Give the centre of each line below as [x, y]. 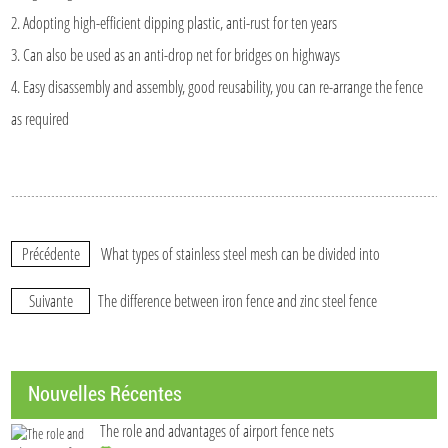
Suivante [50, 300]
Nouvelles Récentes [105, 393]
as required [40, 118]
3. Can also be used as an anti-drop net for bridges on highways [176, 54]
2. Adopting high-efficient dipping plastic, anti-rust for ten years [174, 22]
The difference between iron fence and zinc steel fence [238, 300]
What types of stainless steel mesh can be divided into [241, 253]
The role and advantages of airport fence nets [217, 430]
